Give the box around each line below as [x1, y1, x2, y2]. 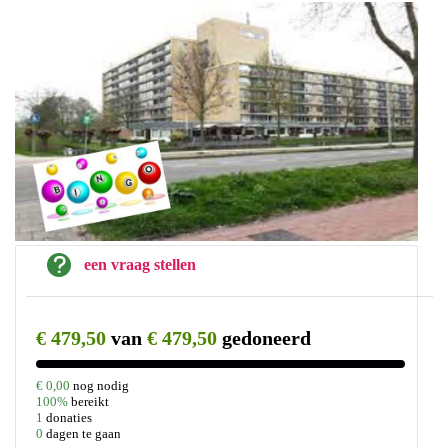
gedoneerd [222, 327, 311, 350]
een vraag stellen [84, 256, 196, 274]
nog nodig [73, 378, 129, 394]
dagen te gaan [46, 426, 121, 442]
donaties [46, 410, 92, 426]
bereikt [71, 394, 109, 410]
